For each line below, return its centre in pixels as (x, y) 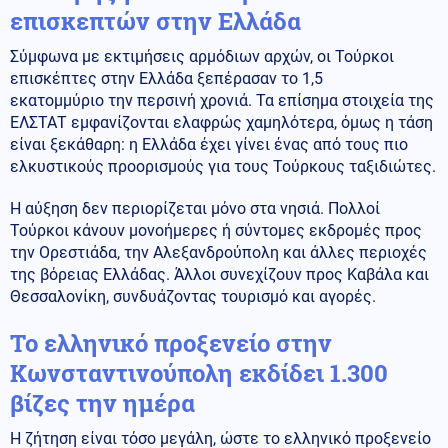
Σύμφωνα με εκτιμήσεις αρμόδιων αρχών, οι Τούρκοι (202, 56)
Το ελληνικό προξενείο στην (171, 342)
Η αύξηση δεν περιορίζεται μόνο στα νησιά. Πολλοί (195, 208)
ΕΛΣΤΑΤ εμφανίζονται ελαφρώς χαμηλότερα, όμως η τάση (221, 122)
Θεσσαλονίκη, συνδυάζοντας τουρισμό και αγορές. (193, 296)
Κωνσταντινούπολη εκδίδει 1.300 (199, 372)
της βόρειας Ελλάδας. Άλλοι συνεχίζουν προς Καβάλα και (219, 274)
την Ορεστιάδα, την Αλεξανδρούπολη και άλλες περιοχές (218, 252)
